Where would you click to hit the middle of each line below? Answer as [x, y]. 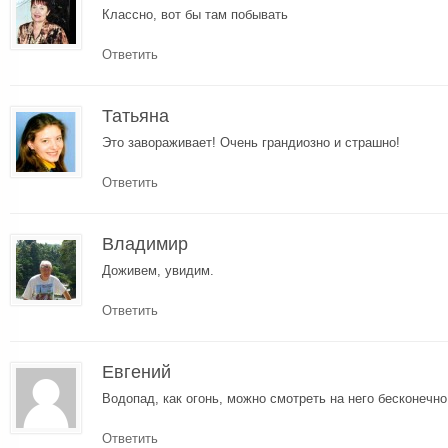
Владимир [145, 243]
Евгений [136, 371]
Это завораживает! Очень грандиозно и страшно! [251, 142]
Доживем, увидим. [158, 270]
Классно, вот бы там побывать [195, 14]
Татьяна [135, 115]
